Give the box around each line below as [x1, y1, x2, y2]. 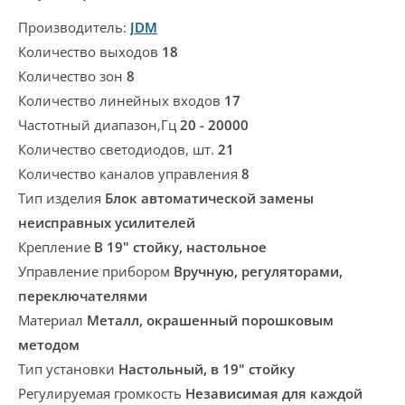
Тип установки [18, 360, 118, 378]
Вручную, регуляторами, [174, 262, 343, 280]
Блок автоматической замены [105, 189, 314, 207]
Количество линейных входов [18, 91, 224, 109]
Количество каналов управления [18, 165, 241, 183]
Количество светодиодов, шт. [18, 140, 218, 158]
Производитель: [18, 18, 130, 36]
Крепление [18, 238, 94, 256]
